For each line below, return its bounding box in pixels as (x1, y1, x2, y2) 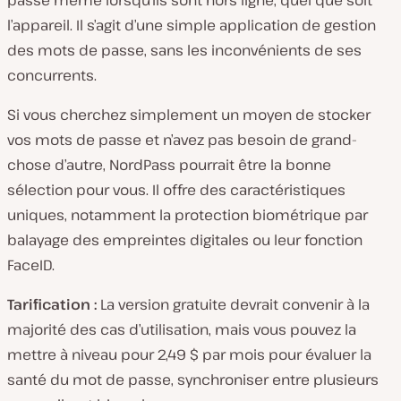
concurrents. (7, 64, 97, 85)
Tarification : (7, 294, 97, 314)
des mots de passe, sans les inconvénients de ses (7, 39, 362, 60)
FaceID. (7, 254, 55, 275)
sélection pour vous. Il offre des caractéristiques (7, 179, 346, 200)
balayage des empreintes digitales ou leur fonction (7, 229, 363, 250)
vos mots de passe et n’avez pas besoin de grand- (7, 129, 357, 149)
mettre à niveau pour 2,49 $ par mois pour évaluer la (7, 344, 371, 364)
